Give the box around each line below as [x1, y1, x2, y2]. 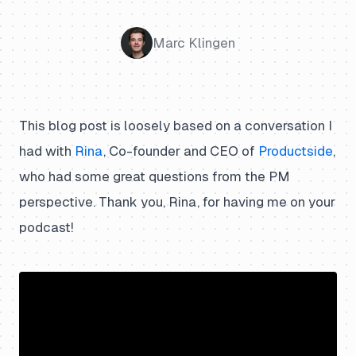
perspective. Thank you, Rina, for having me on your [19, 194, 335, 210]
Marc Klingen [153, 34, 235, 51]
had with [19, 143, 75, 159]
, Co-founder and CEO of [103, 143, 258, 159]
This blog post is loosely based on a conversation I [19, 118, 332, 133]
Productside [258, 143, 333, 159]
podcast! [19, 219, 73, 235]
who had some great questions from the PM [19, 168, 290, 184]
